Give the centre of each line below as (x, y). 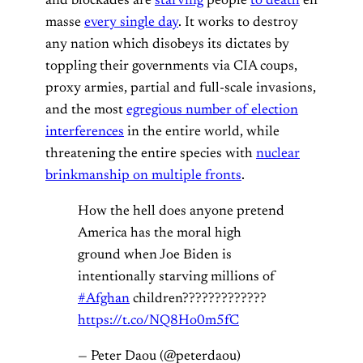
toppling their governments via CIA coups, (171, 66)
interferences (85, 132)
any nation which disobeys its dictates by (167, 44)
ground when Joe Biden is (155, 256)
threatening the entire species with (151, 154)
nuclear (278, 154)
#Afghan (104, 299)
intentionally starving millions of (177, 278)
